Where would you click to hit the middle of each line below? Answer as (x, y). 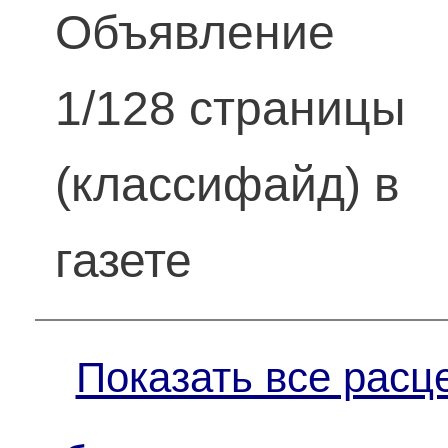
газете (124, 260)
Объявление (195, 32)
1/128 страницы (231, 108)
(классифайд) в (228, 184)
